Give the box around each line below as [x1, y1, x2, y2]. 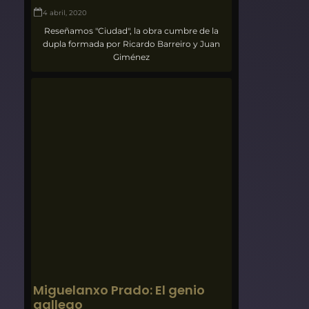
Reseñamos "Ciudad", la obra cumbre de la [44, 26, 219, 37]
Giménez [113, 52, 150, 63]
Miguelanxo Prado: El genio [33, 281, 206, 299]
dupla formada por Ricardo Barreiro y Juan [43, 39, 221, 50]
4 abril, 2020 [43, 8, 88, 18]
